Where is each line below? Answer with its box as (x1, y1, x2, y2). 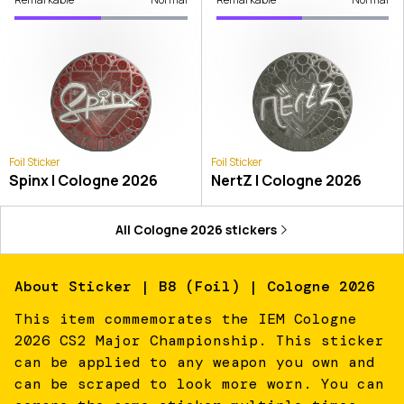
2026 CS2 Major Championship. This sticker (14, 330, 384, 350)
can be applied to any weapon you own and (14, 352, 375, 372)
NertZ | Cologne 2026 (210, 170, 362, 190)
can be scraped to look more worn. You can (14, 373, 384, 393)
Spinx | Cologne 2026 (9, 170, 158, 190)
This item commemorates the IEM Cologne (14, 308, 357, 328)
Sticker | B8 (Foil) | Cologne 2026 (69, 276, 375, 296)
